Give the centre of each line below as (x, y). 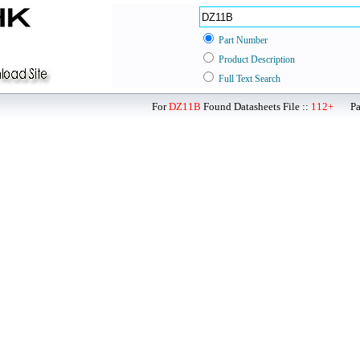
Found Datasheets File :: (256, 106)
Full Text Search (250, 79)
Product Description (257, 59)
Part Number (243, 40)
